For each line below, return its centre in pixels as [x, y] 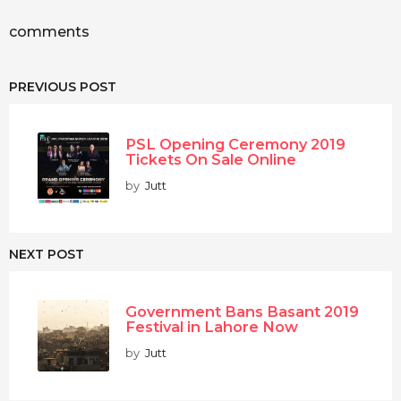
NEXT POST [47, 254]
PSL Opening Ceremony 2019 [235, 144]
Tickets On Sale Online [211, 159]
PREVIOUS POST [63, 86]
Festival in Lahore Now [212, 326]
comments [49, 31]
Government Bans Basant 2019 [242, 311]
